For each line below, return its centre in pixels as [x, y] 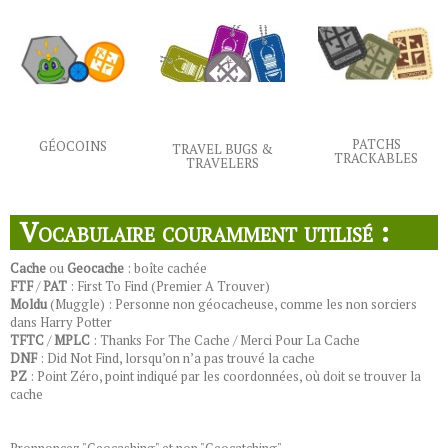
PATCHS [376, 144]
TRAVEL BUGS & [222, 149]
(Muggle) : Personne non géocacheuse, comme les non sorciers [232, 304]
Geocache [97, 268]
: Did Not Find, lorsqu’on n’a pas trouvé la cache [177, 358]
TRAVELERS [222, 163]
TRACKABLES [376, 158]
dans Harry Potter [61, 322]
